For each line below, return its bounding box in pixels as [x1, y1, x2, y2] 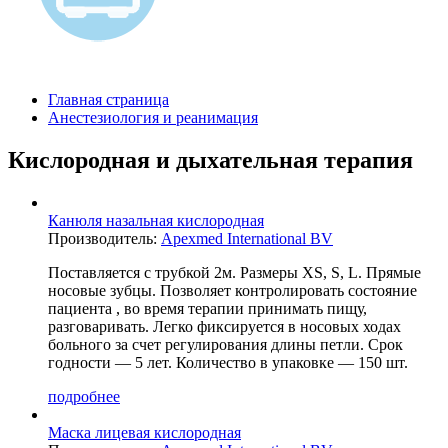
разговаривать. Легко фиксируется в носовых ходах [48, 317, 401, 335]
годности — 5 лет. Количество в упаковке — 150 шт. [48, 353, 408, 371]
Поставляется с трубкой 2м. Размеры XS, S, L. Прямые [48, 263, 421, 281]
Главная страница [48, 90, 169, 108]
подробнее [48, 387, 120, 405]
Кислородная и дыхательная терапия [8, 146, 413, 173]
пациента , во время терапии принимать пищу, [48, 299, 367, 317]
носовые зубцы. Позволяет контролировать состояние [48, 281, 417, 299]
